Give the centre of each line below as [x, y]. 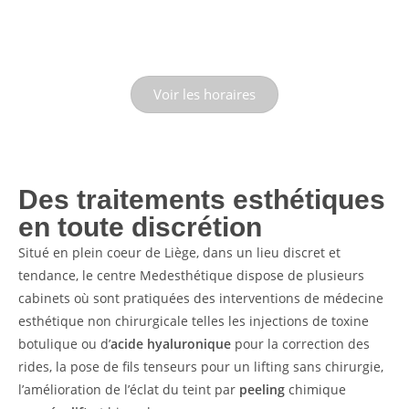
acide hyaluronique [171, 344]
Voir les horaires [204, 94]
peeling [264, 390]
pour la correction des [300, 344]
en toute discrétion [140, 227]
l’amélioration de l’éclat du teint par [129, 390]
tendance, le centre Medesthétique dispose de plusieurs [191, 276]
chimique [317, 390]
